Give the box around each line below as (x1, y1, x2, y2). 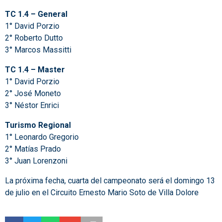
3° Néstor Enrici (5, 100, 59, 110)
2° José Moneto (5, 88, 61, 98)
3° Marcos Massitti (5, 45, 71, 55)
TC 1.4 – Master (5, 64, 65, 74)
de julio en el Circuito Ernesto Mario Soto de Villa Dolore (5, 187, 199, 197)
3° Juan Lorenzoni (5, 156, 67, 166)
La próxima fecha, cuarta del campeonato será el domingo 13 (5, 175, 215, 185)
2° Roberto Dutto (5, 33, 63, 43)
